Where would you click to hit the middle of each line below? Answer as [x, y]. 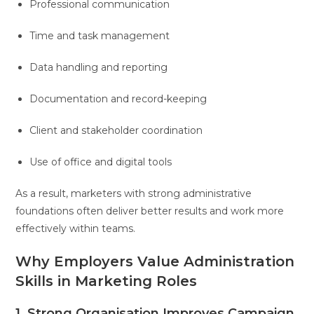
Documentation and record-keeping [118, 98]
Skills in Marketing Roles [107, 281]
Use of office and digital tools [101, 162]
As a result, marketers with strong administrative [134, 193]
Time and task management [100, 35]
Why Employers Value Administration [155, 261]
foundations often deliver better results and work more [150, 211]
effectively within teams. [76, 228]
